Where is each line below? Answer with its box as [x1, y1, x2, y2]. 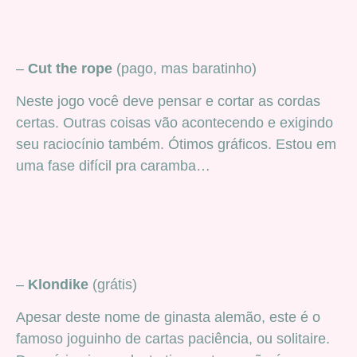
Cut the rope [28, 60, 112, 76]
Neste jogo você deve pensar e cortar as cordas [16, 93, 320, 110]
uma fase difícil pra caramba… [16, 158, 210, 175]
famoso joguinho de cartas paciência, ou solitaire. [16, 331, 330, 347]
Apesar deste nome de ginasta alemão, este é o [16, 309, 320, 326]
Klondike [24, 276, 88, 292]
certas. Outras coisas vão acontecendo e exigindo [16, 115, 333, 131]
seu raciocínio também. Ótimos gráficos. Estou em [16, 136, 336, 153]
